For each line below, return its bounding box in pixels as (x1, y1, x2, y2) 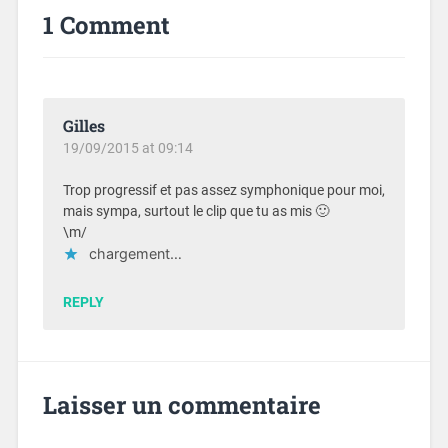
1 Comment (42, 9, 170, 42)
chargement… (88, 245, 182, 263)
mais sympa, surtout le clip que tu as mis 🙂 (62, 203, 329, 221)
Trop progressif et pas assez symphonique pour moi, (62, 182, 385, 200)
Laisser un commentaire (42, 388, 321, 421)
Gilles (62, 115, 105, 137)
